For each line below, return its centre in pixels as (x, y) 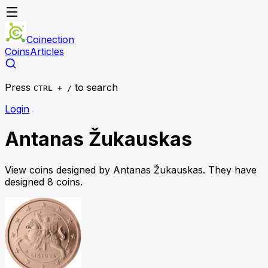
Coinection (50, 39)
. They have (230, 170)
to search (96, 87)
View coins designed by (59, 170)
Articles (47, 51)
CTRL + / (53, 88)
